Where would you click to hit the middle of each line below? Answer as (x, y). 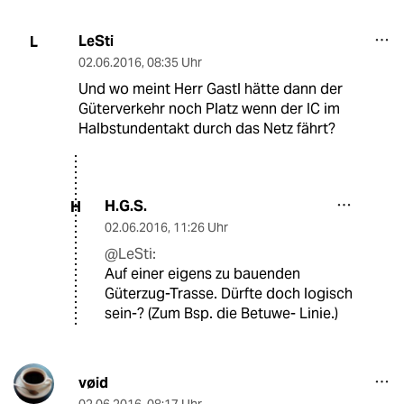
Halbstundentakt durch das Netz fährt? (207, 129)
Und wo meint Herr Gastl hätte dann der (210, 89)
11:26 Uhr (201, 228)
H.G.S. (126, 207)
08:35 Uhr (174, 63)
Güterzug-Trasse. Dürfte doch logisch (229, 294)
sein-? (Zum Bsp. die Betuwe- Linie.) (221, 314)
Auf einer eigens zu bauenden (202, 274)
